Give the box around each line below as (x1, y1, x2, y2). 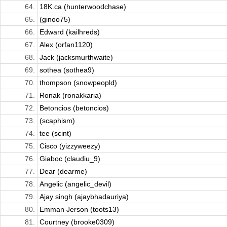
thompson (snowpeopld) (40, 79, 117, 87)
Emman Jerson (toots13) (40, 205, 119, 214)
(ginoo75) (40, 15, 70, 24)
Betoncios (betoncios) (40, 104, 109, 112)
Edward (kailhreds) (40, 28, 100, 36)
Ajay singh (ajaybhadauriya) (40, 193, 129, 201)
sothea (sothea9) (40, 66, 94, 74)
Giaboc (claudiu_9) (40, 155, 100, 163)
